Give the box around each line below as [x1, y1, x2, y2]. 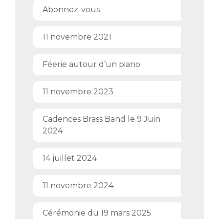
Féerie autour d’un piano [43, 60, 141, 69]
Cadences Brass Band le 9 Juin [43, 114, 161, 124]
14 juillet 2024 [43, 153, 97, 163]
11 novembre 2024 [43, 181, 114, 191]
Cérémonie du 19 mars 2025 [43, 208, 152, 218]
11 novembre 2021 [43, 32, 112, 42]
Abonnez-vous [43, 5, 100, 15]
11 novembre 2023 [43, 87, 114, 97]
